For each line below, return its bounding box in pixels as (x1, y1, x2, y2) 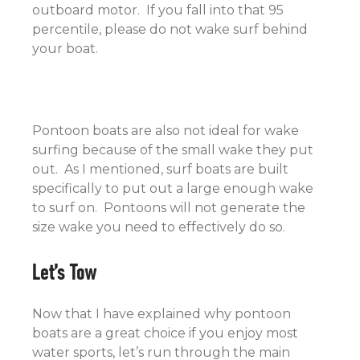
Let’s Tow (32, 254, 97, 287)
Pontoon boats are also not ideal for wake (32, 123, 299, 138)
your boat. (32, 41, 104, 56)
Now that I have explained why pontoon (32, 306, 291, 321)
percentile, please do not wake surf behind (32, 22, 308, 37)
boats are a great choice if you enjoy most (32, 325, 298, 341)
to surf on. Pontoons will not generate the (32, 200, 305, 215)
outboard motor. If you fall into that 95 (32, 2, 284, 18)
